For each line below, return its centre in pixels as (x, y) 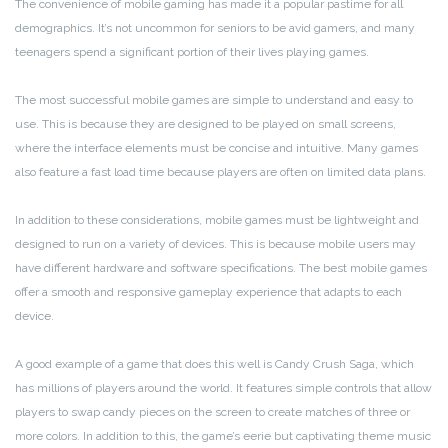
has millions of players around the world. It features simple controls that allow (223, 388)
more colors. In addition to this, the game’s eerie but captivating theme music (223, 436)
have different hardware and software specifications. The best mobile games (221, 268)
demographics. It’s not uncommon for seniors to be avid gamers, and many (215, 28)
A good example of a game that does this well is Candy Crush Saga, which (214, 364)
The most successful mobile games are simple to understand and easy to (214, 100)
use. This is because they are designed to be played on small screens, (205, 124)
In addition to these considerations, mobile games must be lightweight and (217, 220)
